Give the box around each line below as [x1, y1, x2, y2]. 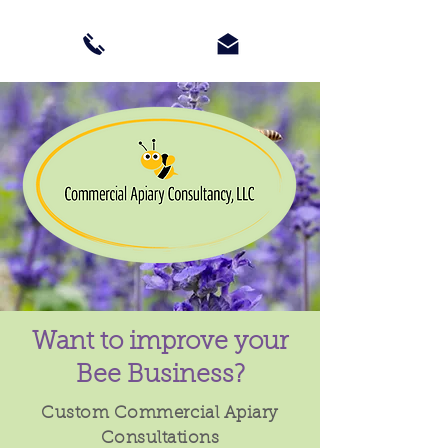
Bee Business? [75, 363, 245, 388]
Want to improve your [32, 330, 288, 355]
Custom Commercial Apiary [41, 405, 279, 422]
